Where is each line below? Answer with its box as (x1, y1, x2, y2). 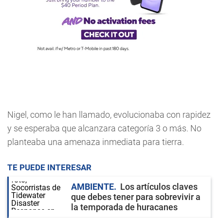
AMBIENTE (71, 182, 114, 192)
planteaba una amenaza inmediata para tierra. (7, 137, 184, 147)
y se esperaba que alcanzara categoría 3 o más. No (7, 123, 201, 133)
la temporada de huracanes (71, 202, 178, 212)
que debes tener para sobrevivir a (71, 192, 200, 202)
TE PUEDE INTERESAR (7, 163, 91, 172)
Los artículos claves (120, 182, 198, 192)
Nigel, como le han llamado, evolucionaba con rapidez (7, 109, 211, 120)
